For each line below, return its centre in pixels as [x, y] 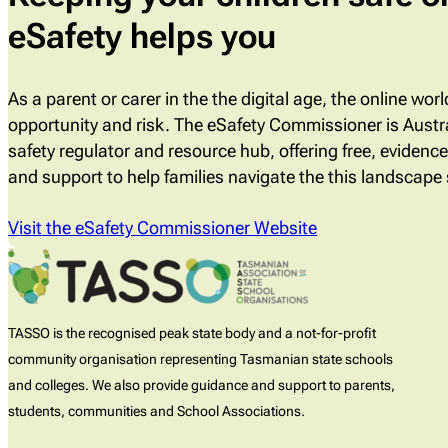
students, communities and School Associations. [156, 411]
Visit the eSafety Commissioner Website [162, 228]
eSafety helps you [142, 35]
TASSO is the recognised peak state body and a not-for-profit [192, 333]
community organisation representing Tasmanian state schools [200, 359]
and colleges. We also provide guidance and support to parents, [201, 385]
